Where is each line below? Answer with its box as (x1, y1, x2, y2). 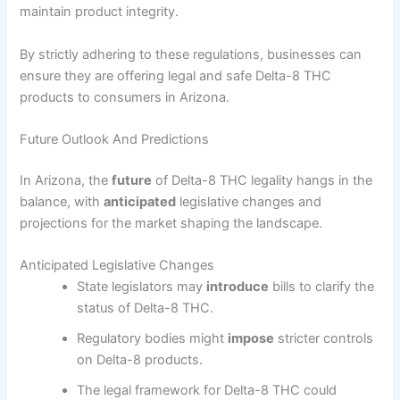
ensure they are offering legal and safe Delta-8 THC (20, 67, 332, 84)
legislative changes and (176, 193, 322, 210)
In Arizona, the (20, 171, 112, 188)
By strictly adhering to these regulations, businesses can (20, 46, 362, 62)
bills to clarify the (269, 279, 375, 296)
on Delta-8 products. (77, 352, 204, 369)
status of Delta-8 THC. (77, 300, 214, 317)
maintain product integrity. (20, 4, 179, 21)
